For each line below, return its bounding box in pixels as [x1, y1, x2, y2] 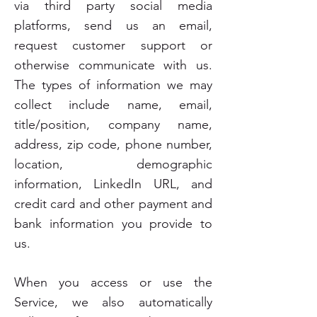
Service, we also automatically [14, 294, 212, 310]
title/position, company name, [14, 117, 212, 132]
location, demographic [14, 156, 212, 172]
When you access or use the [14, 275, 212, 290]
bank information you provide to [14, 216, 212, 231]
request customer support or [14, 38, 212, 53]
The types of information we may [14, 77, 212, 93]
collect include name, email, [14, 97, 212, 113]
